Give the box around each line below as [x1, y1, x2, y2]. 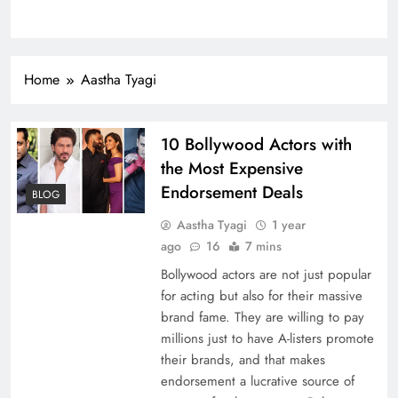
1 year [271, 215, 306, 234]
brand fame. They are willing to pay [160, 306, 364, 327]
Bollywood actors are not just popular [160, 264, 371, 284]
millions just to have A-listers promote [160, 328, 374, 348]
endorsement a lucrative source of [160, 370, 354, 391]
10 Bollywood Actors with [160, 131, 352, 156]
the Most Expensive [160, 155, 303, 180]
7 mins [244, 236, 282, 255]
